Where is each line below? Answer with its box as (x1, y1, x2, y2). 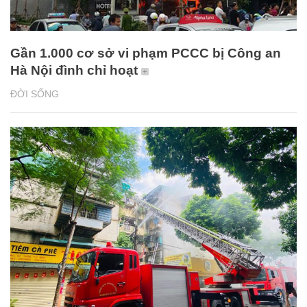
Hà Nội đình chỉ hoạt (10, 63, 138, 78)
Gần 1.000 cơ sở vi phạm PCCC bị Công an (10, 46, 281, 61)
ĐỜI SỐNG (10, 88, 59, 100)
